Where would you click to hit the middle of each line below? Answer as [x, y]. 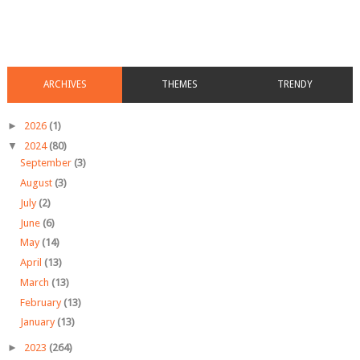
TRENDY [295, 84]
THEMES [180, 84]
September [47, 163]
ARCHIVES [65, 84]
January [38, 322]
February [41, 302]
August [37, 183]
